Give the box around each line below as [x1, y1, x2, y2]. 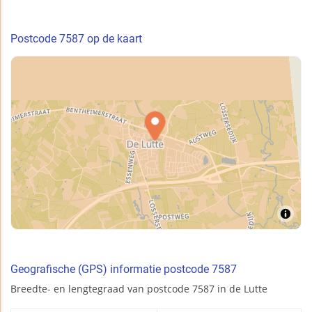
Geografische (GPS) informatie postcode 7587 [10, 263, 237, 276]
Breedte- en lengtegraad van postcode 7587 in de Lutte [10, 282, 267, 296]
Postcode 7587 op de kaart [10, 32, 142, 46]
